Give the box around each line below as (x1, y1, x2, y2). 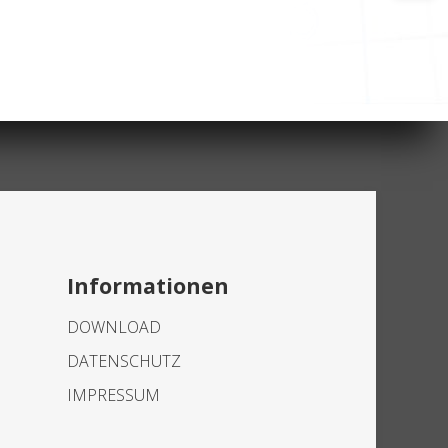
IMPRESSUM (67, 384, 161, 406)
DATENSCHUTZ (67, 350, 182, 372)
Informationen (67, 270, 230, 300)
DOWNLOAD (67, 316, 162, 338)
